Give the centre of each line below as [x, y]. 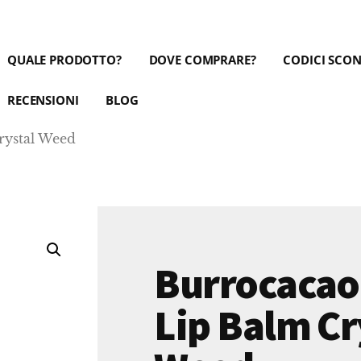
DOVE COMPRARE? [202, 60]
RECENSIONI [43, 100]
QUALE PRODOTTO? [64, 60]
